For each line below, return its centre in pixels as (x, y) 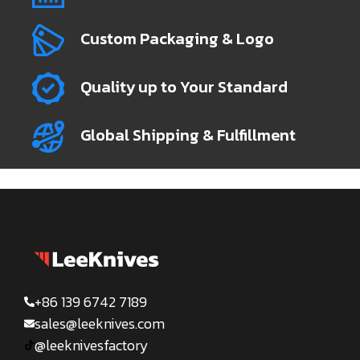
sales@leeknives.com (100, 324)
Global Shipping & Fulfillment (188, 135)
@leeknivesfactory (92, 346)
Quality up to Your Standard (184, 86)
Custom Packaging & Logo (177, 38)
